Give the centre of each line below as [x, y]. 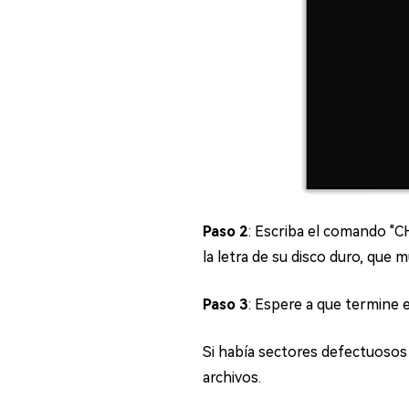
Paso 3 [225, 304]
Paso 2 [225, 231]
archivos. [232, 378]
